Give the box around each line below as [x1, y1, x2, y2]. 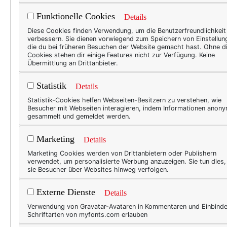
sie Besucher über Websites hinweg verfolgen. [27, 166, 169, 173]
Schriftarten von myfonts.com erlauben [27, 211, 147, 218]
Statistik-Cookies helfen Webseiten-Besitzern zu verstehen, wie [27, 96, 221, 104]
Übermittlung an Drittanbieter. [27, 59, 118, 67]
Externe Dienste [34, 187, 95, 198]
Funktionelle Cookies [34, 11, 115, 22]
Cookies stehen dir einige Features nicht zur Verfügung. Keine [27, 51, 215, 59]
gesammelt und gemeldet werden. [27, 112, 131, 120]
